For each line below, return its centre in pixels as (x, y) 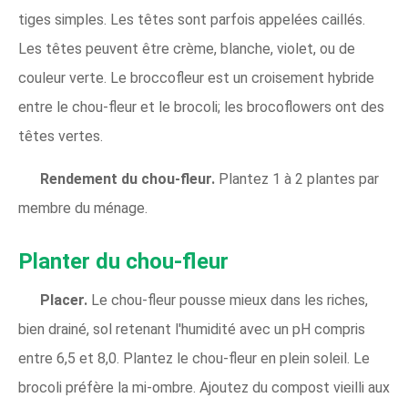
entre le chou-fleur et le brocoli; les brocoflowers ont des (201, 107)
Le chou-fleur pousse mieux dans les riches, (229, 301)
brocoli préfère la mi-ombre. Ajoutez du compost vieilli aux (204, 388)
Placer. (66, 301)
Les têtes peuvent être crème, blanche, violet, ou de (187, 49)
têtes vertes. (61, 137)
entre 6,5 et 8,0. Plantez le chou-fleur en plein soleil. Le (194, 359)
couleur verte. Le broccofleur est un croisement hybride (196, 78)
